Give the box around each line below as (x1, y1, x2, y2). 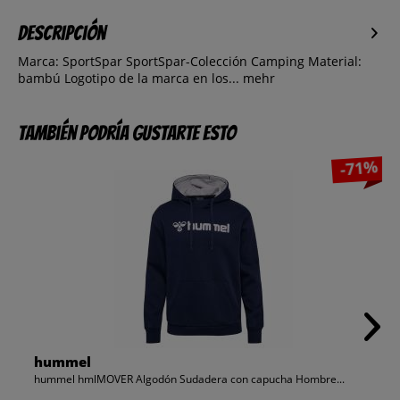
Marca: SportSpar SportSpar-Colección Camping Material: (18, 53, 362, 71)
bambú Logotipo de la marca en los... (18, 70, 239, 87)
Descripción (18, 22, 105, 45)
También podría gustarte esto (18, 122, 236, 145)
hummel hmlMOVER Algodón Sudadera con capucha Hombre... (33, 371, 345, 387)
